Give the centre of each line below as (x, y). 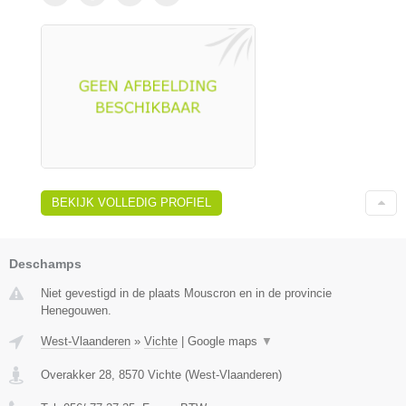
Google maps (224, 341)
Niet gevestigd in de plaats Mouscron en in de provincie (186, 293)
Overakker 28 (76, 374)
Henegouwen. (76, 310)
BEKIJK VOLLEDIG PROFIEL (131, 202)
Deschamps (45, 263)
